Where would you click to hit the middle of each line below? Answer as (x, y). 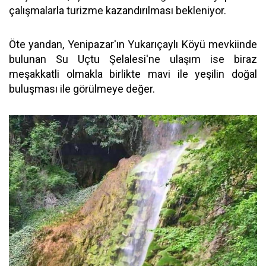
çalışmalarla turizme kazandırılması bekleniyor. (118, 10)
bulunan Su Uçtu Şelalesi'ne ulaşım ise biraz (133, 59)
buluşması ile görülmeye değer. (82, 89)
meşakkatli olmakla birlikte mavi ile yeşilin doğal (133, 74)
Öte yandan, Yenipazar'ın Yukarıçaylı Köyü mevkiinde (133, 44)
